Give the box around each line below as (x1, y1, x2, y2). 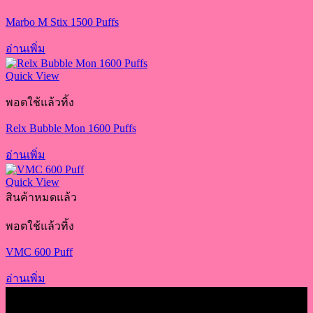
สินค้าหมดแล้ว (6, 191, 77, 204)
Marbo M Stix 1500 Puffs (6, 16, 119, 29)
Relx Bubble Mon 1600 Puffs (6, 122, 136, 135)
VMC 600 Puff (6, 246, 73, 259)
